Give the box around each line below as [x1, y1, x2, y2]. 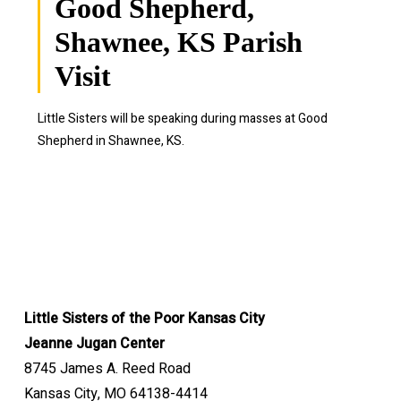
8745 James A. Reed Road [23, 358, 191, 380]
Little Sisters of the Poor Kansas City [23, 308, 265, 329]
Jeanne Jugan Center [23, 333, 165, 354]
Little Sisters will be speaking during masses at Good [37, 109, 328, 128]
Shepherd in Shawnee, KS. [37, 132, 184, 150]
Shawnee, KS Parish [54, 26, 303, 58]
